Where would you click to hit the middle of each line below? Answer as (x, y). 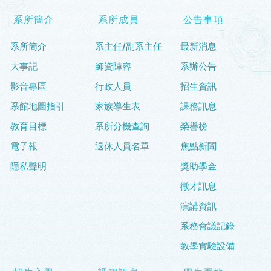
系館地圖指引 (38, 106)
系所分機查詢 (122, 126)
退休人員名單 (122, 146)
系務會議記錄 (207, 226)
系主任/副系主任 (129, 46)
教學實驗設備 (207, 246)
